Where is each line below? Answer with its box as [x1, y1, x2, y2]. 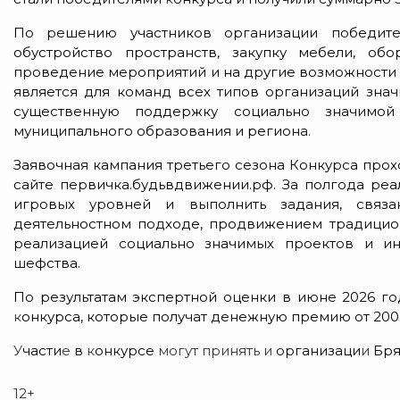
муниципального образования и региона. [13, 121, 311, 139]
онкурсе [95, 341, 158, 359]
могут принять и [158, 341, 272, 359]
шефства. [13, 254, 80, 271]
